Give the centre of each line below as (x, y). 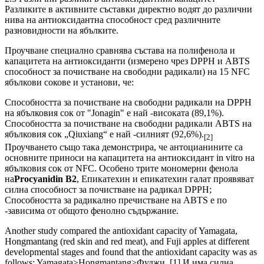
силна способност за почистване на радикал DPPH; (108, 190)
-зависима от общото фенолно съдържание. (92, 211)
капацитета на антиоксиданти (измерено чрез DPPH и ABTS (127, 61)
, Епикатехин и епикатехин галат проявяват (165, 179)
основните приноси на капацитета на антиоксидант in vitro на (130, 158)
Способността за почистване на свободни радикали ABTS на (128, 123)
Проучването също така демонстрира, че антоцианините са (124, 147)
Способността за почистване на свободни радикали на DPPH (128, 102)
